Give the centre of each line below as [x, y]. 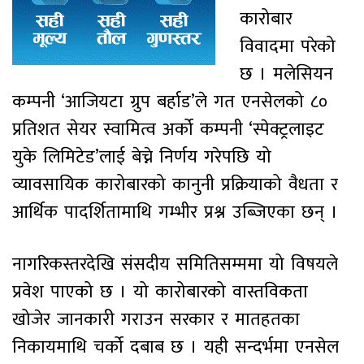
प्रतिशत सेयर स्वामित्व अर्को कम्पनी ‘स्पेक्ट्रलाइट [168, 129]
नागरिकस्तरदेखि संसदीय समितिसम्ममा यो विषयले [175, 264]
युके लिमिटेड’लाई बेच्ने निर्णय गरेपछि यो [142, 157]
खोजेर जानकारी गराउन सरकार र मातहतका [156, 319]
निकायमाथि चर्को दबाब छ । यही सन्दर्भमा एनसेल [175, 347]
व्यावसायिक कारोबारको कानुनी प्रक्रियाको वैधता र [175, 184]
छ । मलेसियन [286, 74]
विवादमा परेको [288, 46]
